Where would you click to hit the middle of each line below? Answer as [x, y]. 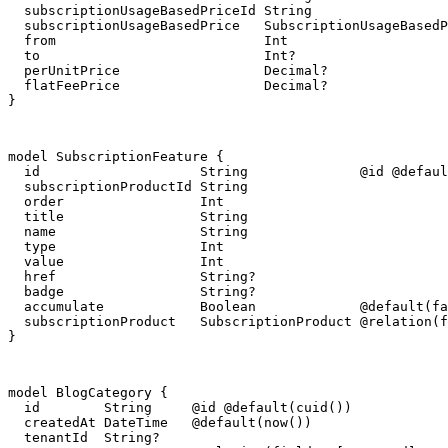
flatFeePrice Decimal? [168, 86]
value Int [116, 262]
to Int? [152, 56]
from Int [148, 41]
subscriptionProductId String [128, 187]
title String [128, 217]
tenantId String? [84, 438]
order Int [116, 202]
